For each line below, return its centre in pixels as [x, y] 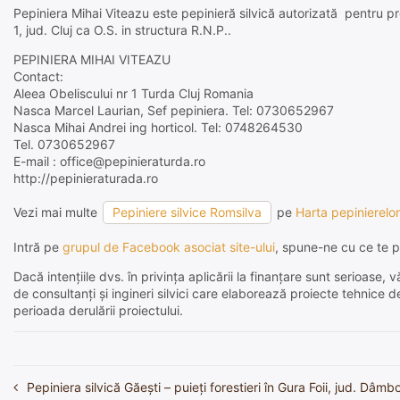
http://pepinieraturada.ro [86, 178]
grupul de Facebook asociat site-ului [169, 247]
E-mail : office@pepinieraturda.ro [109, 161]
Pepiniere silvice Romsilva [187, 212]
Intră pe [38, 247]
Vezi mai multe [57, 212]
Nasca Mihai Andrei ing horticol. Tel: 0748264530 [158, 127]
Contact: [38, 76]
